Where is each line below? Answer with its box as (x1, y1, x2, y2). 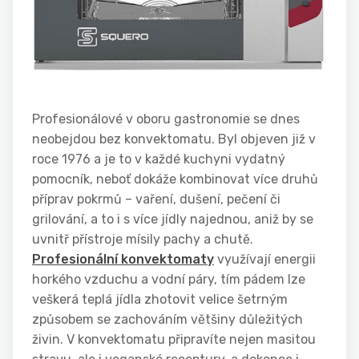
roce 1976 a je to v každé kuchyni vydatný (32, 151, 285, 167)
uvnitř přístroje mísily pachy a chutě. (32, 232, 253, 248)
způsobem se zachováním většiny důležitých (32, 312, 303, 328)
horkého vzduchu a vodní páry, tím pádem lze (32, 272, 305, 288)
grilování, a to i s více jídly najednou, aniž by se (32, 212, 313, 228)
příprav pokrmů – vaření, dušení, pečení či (32, 192, 280, 208)
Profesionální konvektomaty (32, 252, 214, 268)
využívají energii (214, 252, 316, 268)
